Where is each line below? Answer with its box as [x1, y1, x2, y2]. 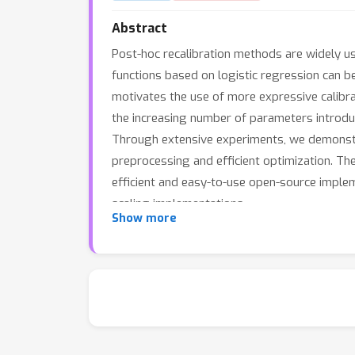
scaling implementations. [112, 196, 246, 212]
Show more [112, 211, 177, 226]
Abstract [112, 20, 167, 36]
